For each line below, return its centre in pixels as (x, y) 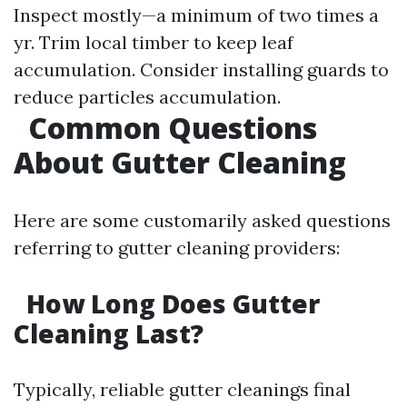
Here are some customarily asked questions (202, 221)
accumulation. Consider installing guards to (201, 70)
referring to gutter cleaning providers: (177, 248)
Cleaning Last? (109, 334)
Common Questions (169, 128)
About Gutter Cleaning (180, 163)
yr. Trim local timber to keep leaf (154, 43)
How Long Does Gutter (170, 304)
